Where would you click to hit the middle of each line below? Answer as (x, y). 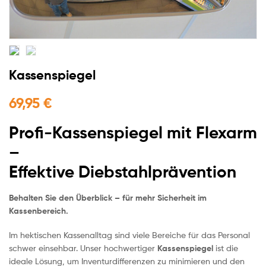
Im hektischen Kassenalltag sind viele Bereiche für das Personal (129, 235)
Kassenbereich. (39, 210)
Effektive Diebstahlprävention (123, 172)
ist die (226, 248)
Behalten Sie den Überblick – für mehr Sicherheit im (108, 197)
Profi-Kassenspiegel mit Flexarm (133, 133)
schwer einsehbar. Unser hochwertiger (83, 248)
